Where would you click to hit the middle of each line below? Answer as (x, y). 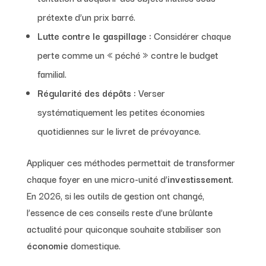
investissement (199, 178)
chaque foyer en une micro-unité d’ (97, 178)
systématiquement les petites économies (121, 111)
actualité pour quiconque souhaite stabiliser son (123, 228)
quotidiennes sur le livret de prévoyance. (119, 130)
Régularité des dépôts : (86, 92)
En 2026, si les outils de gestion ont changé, (115, 195)
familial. (52, 73)
